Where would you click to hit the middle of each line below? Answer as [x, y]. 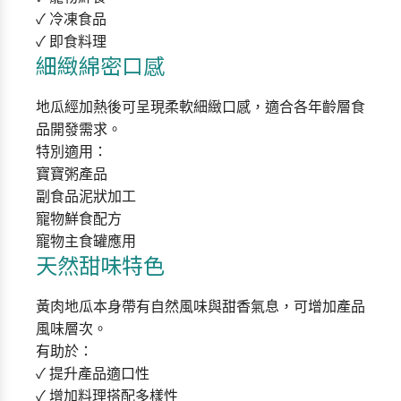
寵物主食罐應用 [86, 241]
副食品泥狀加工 [86, 196]
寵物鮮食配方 [79, 219]
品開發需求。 [79, 129]
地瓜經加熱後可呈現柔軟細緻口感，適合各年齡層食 [200, 107]
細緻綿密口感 [100, 65]
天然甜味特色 [100, 264]
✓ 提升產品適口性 [93, 374]
